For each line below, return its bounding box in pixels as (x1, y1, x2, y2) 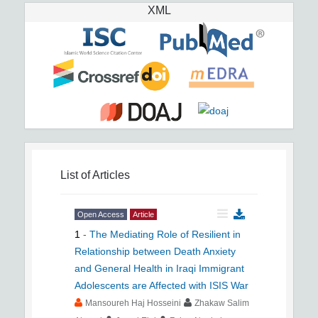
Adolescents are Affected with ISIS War (75, 280, 248, 291)
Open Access (77, 210, 124, 219)
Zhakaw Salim (194, 298, 249, 308)
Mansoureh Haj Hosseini (85, 298, 181, 308)
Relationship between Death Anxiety (75, 246, 236, 257)
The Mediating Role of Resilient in (89, 229, 241, 240)
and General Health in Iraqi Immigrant (75, 263, 244, 274)
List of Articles (60, 169, 130, 181)
